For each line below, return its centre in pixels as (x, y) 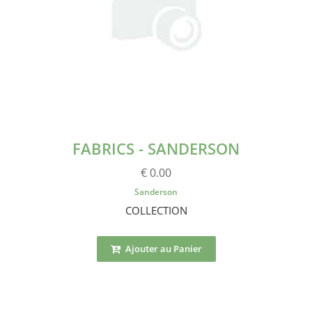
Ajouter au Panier (162, 248)
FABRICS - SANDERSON (156, 148)
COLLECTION (156, 210)
